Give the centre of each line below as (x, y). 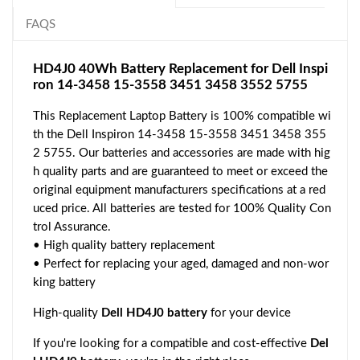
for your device (249, 313)
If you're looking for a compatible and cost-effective (172, 343)
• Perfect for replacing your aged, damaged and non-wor (181, 264)
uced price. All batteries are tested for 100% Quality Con (182, 208)
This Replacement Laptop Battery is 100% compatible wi (182, 116)
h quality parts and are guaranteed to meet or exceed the (180, 171)
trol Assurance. (72, 227)
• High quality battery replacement (124, 245)
